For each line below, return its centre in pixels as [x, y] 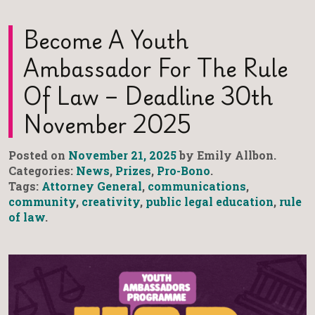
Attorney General [92, 186]
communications [197, 186]
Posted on [38, 155]
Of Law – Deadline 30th [148, 96]
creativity [111, 202]
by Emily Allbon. [226, 155]
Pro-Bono [184, 171]
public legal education [210, 202]
